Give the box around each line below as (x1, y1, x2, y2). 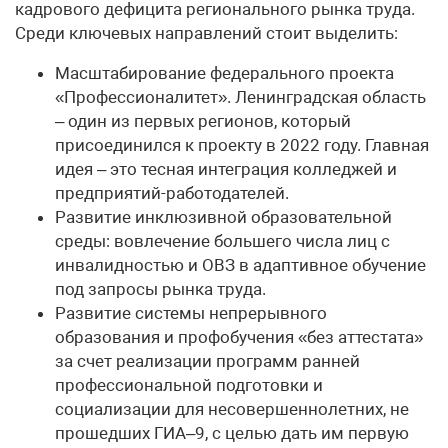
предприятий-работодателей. (55, 183, 289, 204)
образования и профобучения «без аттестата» (55, 327, 423, 348)
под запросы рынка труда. (55, 279, 266, 300)
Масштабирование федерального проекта (55, 63, 394, 84)
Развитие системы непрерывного (55, 303, 327, 324)
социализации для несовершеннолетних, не (55, 399, 409, 420)
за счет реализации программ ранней (55, 351, 360, 372)
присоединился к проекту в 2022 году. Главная (55, 135, 429, 156)
